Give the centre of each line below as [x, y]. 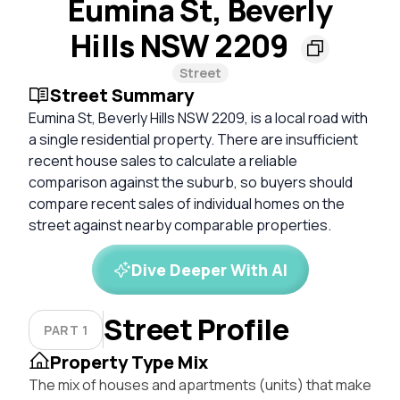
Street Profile [196, 330]
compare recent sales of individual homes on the [187, 203]
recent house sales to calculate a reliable [163, 160]
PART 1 [66, 329]
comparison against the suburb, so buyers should [191, 182]
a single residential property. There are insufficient [193, 139]
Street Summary [122, 95]
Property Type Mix [129, 362]
